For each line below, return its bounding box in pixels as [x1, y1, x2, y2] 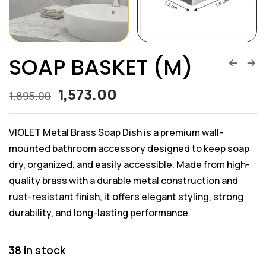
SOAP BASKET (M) [9, 52, 193, 83]
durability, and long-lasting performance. [9, 206, 191, 219]
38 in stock [9, 243, 65, 257]
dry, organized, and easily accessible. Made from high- [9, 158, 250, 171]
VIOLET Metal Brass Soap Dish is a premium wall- [9, 126, 223, 139]
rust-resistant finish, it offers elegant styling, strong [9, 190, 243, 203]
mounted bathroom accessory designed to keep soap [9, 142, 249, 155]
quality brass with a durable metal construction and [9, 174, 238, 187]
